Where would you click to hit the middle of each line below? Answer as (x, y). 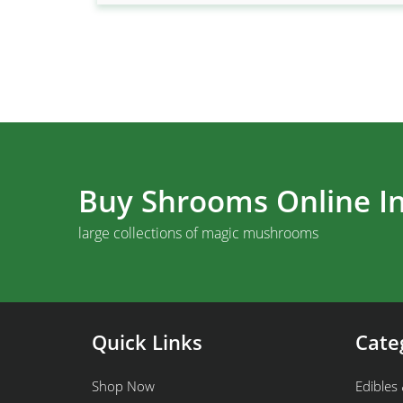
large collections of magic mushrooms (198, 233)
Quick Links (147, 342)
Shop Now (123, 386)
